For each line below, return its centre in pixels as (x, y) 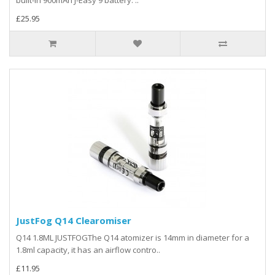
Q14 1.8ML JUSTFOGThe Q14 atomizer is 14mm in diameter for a (133, 237)
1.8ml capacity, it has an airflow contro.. (88, 250)
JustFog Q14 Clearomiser (74, 220)
